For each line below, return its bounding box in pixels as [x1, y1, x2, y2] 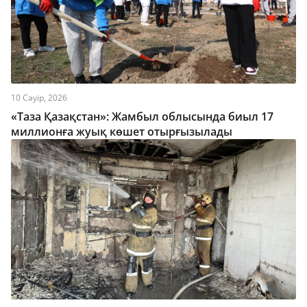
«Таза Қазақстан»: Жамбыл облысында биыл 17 [11, 109, 273, 124]
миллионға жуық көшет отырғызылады [11, 124, 232, 139]
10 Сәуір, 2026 [11, 92, 67, 103]
